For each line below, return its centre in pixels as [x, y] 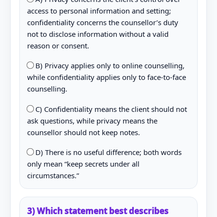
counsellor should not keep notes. [83, 132]
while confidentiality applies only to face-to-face [106, 77]
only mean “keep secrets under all [83, 164]
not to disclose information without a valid [98, 34]
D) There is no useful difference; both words [107, 152]
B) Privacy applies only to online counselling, [109, 65]
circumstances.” [53, 175]
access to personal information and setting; [99, 10]
